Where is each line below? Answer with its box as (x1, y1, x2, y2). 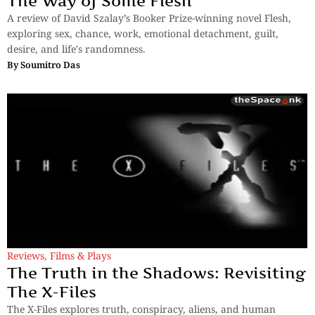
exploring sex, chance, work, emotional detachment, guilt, (7, 27, 278, 41)
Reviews (7, 249, 44, 263)
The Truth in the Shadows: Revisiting (7, 264, 306, 283)
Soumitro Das (20, 58, 80, 72)
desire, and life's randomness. (7, 42, 146, 56)
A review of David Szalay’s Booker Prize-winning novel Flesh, (7, 11, 291, 25)
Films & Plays (50, 249, 111, 263)
